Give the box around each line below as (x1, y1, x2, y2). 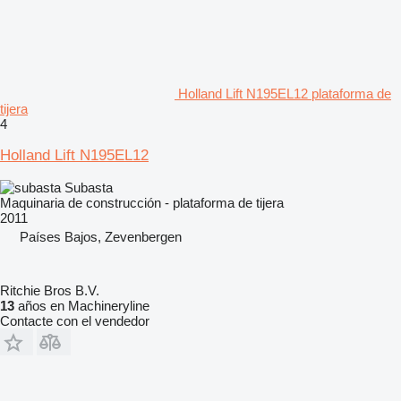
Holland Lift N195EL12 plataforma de (178, 85, 391, 101)
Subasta (64, 179, 113, 195)
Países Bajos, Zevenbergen (20, 228, 182, 244)
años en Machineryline (14, 297, 149, 313)
